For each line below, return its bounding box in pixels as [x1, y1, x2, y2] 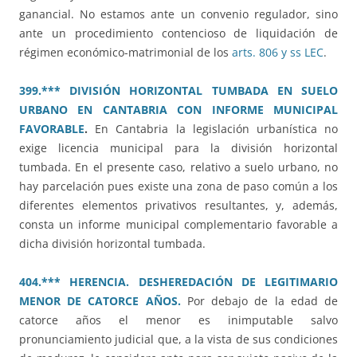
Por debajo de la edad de [186, 293, 339, 309]
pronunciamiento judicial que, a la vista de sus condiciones [19, 331, 338, 347]
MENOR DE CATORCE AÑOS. [19, 293, 181, 309]
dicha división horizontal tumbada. [19, 236, 206, 252]
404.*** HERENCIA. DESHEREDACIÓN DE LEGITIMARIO [19, 274, 338, 290]
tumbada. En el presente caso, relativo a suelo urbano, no [19, 159, 338, 175]
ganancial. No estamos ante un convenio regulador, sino [19, 6, 338, 22]
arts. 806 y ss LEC [232, 45, 324, 61]
